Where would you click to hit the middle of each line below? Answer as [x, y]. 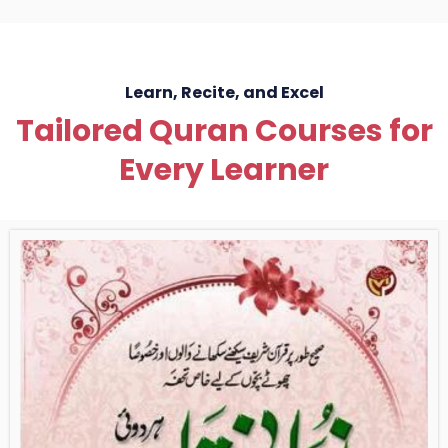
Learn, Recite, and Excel [224, 93]
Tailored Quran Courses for [224, 131]
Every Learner [224, 170]
